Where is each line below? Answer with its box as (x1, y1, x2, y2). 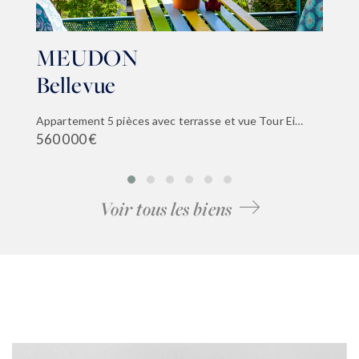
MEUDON (36, 42, 138, 75)
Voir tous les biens (99, 196, 232, 223)
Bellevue (36, 70, 115, 102)
